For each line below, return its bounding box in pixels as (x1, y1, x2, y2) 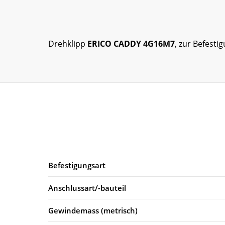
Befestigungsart (48, 160, 105, 170)
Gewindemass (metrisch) (48, 205, 138, 215)
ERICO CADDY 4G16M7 (87, 38, 175, 49)
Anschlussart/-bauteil (48, 182, 126, 193)
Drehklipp (48, 38, 87, 49)
